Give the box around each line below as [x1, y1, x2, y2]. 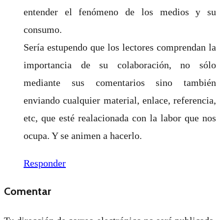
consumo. [24, 24, 62, 35]
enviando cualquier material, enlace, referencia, [24, 94, 216, 106]
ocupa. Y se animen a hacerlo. [24, 130, 142, 141]
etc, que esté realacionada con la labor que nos [24, 112, 216, 123]
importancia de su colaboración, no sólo [24, 59, 216, 70]
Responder [24, 157, 66, 168]
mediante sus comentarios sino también [24, 77, 216, 88]
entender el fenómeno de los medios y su [24, 6, 216, 17]
